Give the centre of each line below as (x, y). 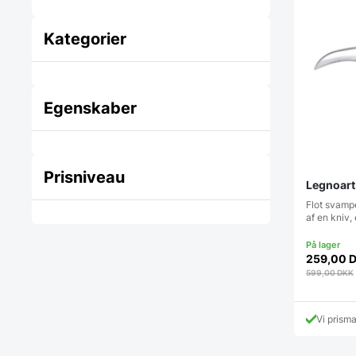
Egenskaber (90, 108)
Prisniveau (84, 178)
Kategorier (85, 39)
